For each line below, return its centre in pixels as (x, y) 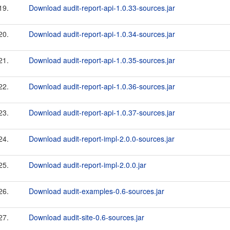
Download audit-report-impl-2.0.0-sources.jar (102, 139)
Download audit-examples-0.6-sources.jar (97, 191)
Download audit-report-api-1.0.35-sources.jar (102, 60)
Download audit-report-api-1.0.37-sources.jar (102, 112)
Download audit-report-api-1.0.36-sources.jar (102, 86)
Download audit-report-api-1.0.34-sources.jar (102, 34)
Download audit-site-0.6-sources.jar (87, 217)
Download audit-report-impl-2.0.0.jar (88, 165)
